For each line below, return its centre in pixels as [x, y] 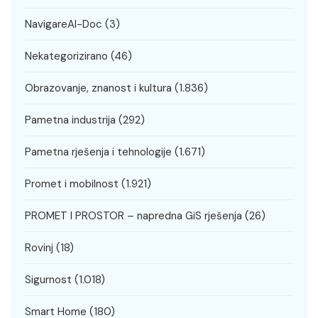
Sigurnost [48, 280]
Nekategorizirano [66, 56]
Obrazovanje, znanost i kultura [98, 88]
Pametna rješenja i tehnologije [98, 152]
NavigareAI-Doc [64, 24]
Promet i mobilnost [72, 184]
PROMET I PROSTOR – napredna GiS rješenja [133, 216]
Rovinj [39, 248]
